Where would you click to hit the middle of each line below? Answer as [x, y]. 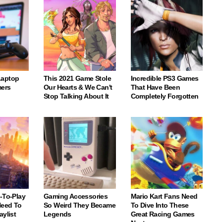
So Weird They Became [80, 205]
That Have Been [155, 87]
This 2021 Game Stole [77, 78]
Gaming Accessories [76, 196]
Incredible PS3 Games [165, 78]
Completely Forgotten [165, 96]
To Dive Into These [160, 205]
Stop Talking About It [76, 96]
